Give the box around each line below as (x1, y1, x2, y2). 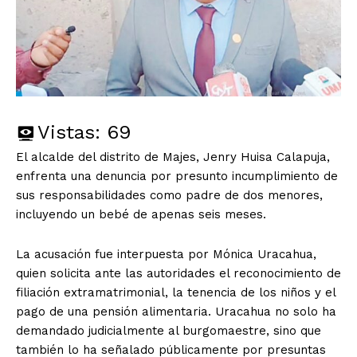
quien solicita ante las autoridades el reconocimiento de (16, 265, 341, 280)
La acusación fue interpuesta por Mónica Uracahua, (16, 246, 316, 261)
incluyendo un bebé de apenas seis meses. (16, 206, 266, 222)
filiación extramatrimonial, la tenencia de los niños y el (16, 284, 335, 300)
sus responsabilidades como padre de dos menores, (16, 187, 323, 202)
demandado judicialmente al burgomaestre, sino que (16, 323, 321, 338)
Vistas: (37, 120, 100, 143)
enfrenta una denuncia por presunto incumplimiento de (16, 168, 338, 183)
